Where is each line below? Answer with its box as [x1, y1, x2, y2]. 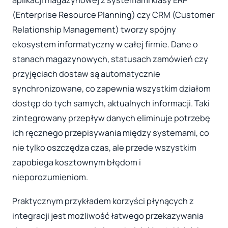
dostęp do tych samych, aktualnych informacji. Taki [12, 97, 210, 109]
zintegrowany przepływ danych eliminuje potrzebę [12, 112, 210, 124]
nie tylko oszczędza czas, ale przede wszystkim [12, 141, 196, 153]
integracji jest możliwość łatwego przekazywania [12, 210, 204, 222]
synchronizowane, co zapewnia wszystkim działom [12, 82, 211, 94]
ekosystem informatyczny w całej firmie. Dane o [12, 38, 198, 50]
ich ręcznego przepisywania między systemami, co [12, 127, 209, 138]
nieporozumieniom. [12, 171, 88, 183]
